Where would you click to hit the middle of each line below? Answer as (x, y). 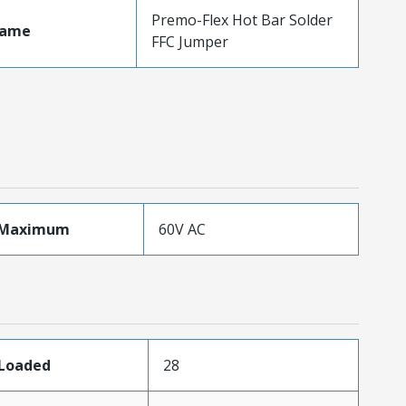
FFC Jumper (189, 41)
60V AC (182, 229)
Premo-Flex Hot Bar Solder (242, 19)
